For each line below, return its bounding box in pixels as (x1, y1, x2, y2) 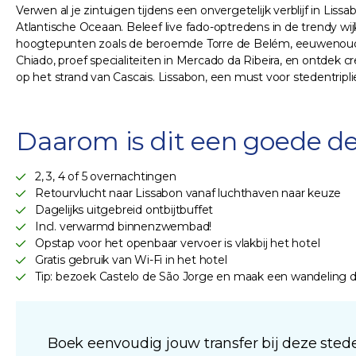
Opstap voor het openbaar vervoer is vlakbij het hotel (35, 236, 320, 251)
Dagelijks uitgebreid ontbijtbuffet (35, 203, 214, 218)
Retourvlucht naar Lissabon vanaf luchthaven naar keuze (35, 186, 342, 201)
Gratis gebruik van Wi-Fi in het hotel (35, 253, 227, 268)
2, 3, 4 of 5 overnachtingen (35, 169, 176, 184)
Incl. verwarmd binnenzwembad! (35, 219, 212, 234)
